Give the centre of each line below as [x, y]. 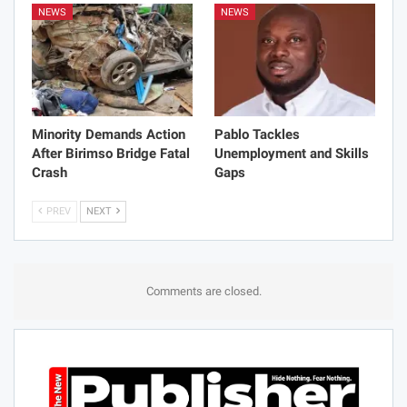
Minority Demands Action [109, 135]
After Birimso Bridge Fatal [111, 154]
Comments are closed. [203, 292]
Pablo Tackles [257, 135]
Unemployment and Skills [292, 154]
